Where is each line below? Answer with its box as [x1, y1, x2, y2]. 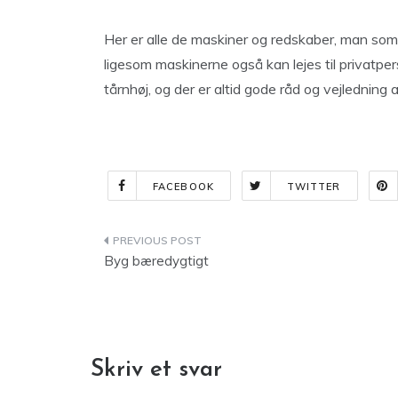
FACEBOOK [153, 180, 214, 193]
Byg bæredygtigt [104, 252, 209, 269]
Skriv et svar [91, 358, 222, 382]
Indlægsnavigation [103, 232, 301, 256]
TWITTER [286, 180, 341, 193]
